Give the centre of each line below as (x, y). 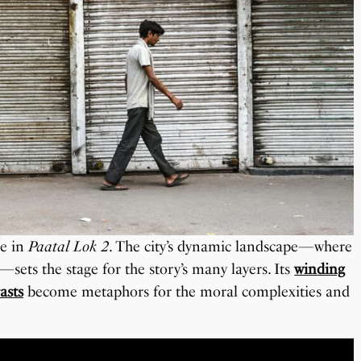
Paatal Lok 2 (69, 246)
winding (320, 269)
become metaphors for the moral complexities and (187, 291)
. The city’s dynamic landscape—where (231, 246)
